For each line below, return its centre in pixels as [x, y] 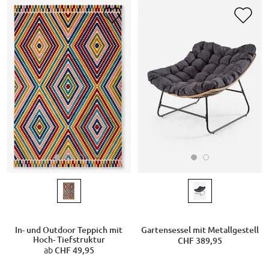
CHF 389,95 [200, 241]
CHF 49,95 [74, 251]
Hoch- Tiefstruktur [69, 240]
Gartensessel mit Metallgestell [200, 230]
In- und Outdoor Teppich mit [69, 230]
